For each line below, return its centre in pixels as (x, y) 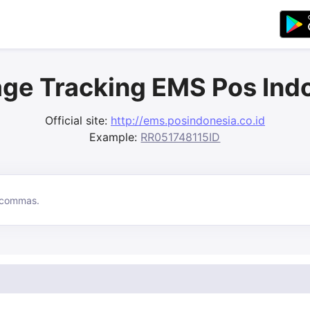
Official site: (77, 121)
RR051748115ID (181, 137)
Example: (115, 137)
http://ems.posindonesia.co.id (188, 121)
